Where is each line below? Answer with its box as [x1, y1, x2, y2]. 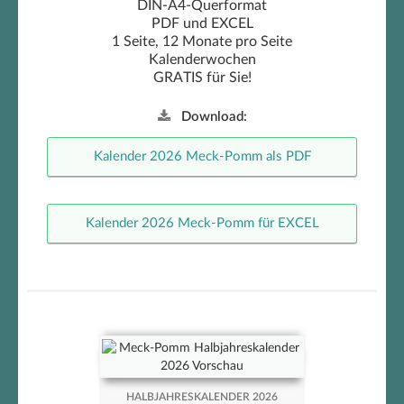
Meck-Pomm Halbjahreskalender [119, 380, 300, 393]
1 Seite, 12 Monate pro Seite [112, 34, 292, 50]
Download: [180, 110, 247, 124]
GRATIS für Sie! [152, 70, 252, 86]
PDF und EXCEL [151, 16, 253, 32]
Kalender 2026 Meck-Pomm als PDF [93, 150, 311, 164]
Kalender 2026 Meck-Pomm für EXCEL [85, 216, 319, 231]
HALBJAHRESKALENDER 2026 [126, 390, 278, 402]
